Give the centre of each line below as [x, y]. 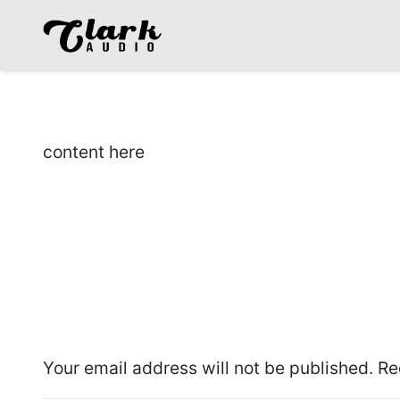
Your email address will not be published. [208, 368]
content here [94, 151]
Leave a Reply [129, 316]
